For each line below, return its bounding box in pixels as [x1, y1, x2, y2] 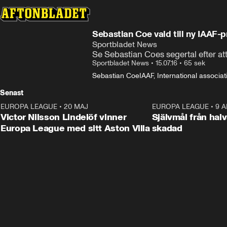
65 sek [184, 59, 205, 67]
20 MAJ [64, 102, 88, 111]
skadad [152, 123, 182, 134]
